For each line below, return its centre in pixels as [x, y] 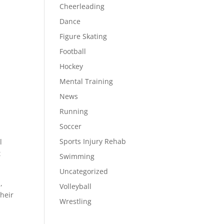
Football [73, 51]
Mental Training [86, 81]
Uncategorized [84, 171]
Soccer [71, 126]
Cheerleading [82, 6]
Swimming [77, 156]
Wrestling [76, 201]
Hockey [71, 66]
